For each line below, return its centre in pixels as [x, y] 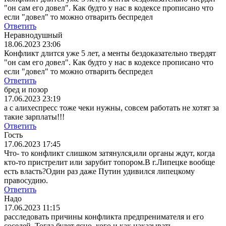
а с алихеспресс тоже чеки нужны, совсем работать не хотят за [111, 108]
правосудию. [26, 181]
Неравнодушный [33, 35]
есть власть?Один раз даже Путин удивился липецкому [99, 172]
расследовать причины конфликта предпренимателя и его [104, 217]
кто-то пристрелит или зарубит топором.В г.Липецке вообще [109, 162]
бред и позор [26, 90]
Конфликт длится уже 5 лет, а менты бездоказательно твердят [110, 53]
